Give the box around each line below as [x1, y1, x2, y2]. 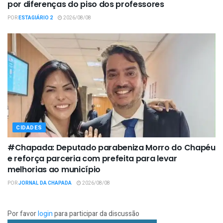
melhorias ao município [7, 164, 101, 176]
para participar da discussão [53, 209, 139, 220]
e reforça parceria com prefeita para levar [7, 153, 177, 165]
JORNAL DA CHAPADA [18, 180, 72, 187]
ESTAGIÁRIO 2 [18, 14, 53, 22]
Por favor [7, 209, 38, 220]
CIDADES [16, 123, 42, 132]
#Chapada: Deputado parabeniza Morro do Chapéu [7, 142, 216, 154]
